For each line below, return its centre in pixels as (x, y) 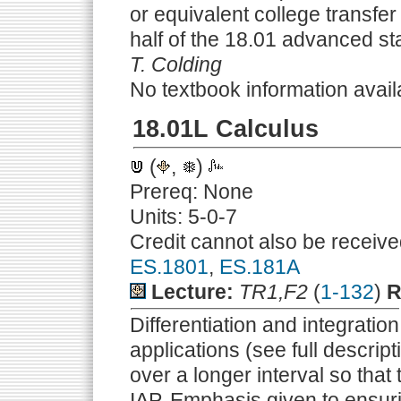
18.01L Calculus (226, 129)
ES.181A (260, 267)
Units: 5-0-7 (183, 217)
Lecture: (192, 292)
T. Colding (176, 64)
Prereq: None (192, 192)
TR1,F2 (273, 292)
